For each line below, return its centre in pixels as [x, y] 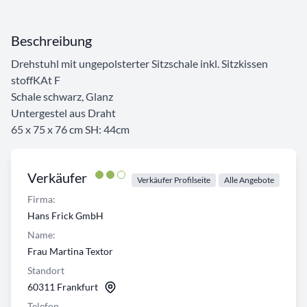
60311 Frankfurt [63, 287]
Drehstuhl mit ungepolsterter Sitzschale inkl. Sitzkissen [139, 64]
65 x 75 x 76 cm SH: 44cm [70, 130]
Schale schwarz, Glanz [62, 97]
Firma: [41, 199]
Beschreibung [51, 41]
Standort [46, 271]
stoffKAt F [36, 80]
